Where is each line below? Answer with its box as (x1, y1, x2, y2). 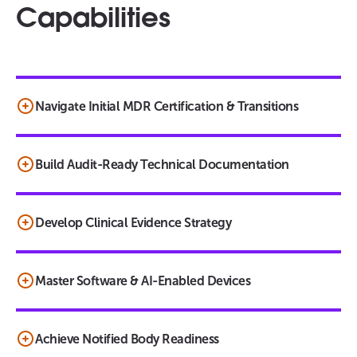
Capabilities (16, 6, 171, 35)
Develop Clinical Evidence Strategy (35, 215, 231, 231)
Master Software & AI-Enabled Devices (35, 273, 250, 289)
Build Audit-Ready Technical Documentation (35, 157, 289, 173)
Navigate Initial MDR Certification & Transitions (35, 99, 298, 115)
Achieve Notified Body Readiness (35, 331, 219, 347)
